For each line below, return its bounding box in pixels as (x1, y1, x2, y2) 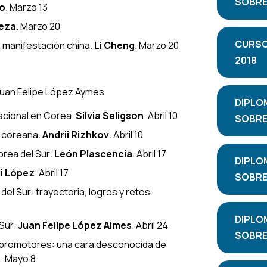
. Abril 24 (132, 218, 168, 232)
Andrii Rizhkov (42, 128, 109, 141)
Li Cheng (94, 38, 135, 52)
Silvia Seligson (76, 108, 144, 122)
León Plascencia (54, 147, 132, 160)
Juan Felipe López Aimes (18, 218, 132, 232)
